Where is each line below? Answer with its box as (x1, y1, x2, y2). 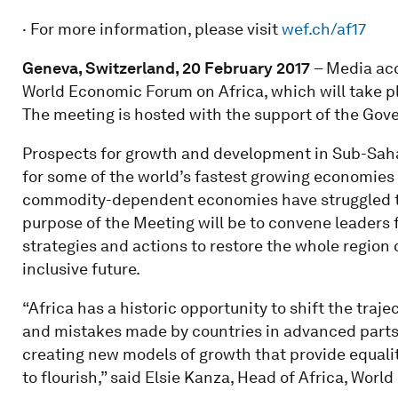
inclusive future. (21, 259, 140, 278)
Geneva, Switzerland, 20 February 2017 (21, 58, 314, 77)
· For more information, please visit (21, 19, 282, 38)
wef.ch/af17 (281, 19, 366, 38)
